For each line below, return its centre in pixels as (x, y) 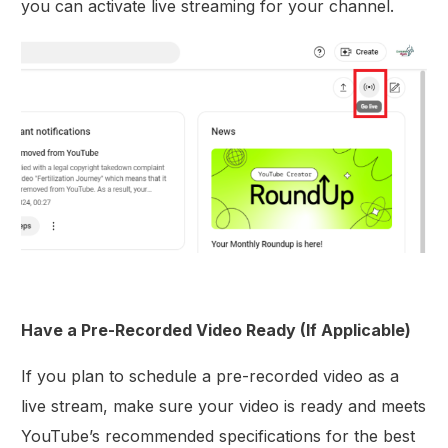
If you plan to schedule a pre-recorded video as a (210, 376)
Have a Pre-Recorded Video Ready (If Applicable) (216, 330)
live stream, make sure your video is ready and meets (224, 406)
